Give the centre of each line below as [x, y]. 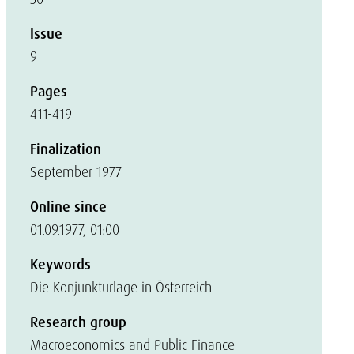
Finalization [66, 149]
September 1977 [76, 172]
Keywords [60, 265]
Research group [78, 322]
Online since [68, 207]
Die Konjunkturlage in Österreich [121, 287]
